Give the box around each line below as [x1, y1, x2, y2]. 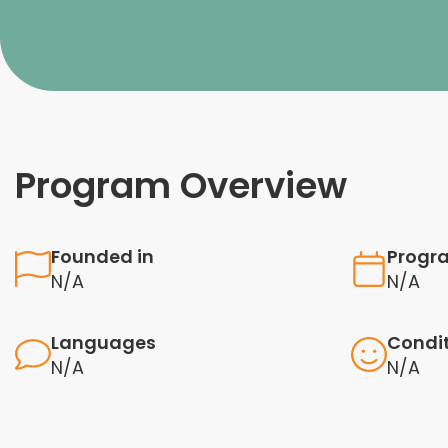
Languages [50, 329, 156, 355]
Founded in [50, 243, 154, 269]
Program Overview [15, 159, 347, 211]
